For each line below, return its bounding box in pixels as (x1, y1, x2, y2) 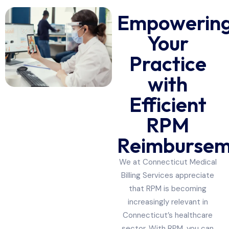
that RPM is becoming (129, 183, 207, 194)
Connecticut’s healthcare (123, 210, 213, 220)
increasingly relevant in (127, 196, 208, 207)
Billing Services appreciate (121, 170, 215, 180)
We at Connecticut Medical (119, 156, 217, 167)
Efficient (129, 91, 207, 117)
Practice (129, 50, 207, 76)
